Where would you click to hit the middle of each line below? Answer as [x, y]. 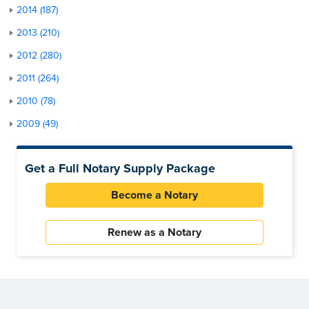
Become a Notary [154, 195]
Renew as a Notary [154, 232]
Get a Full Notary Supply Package [120, 168]
